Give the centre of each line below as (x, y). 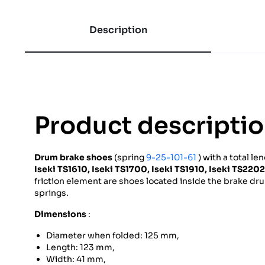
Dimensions (60, 214)
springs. (51, 193)
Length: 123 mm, (80, 248)
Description (118, 30)
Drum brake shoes (73, 158)
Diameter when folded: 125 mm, (113, 236)
